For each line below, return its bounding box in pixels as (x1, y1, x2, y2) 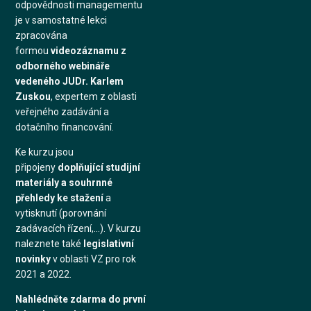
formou (15, 44, 51, 56)
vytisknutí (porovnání (15, 207, 107, 219)
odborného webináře (15, 60, 110, 72)
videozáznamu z (51, 44, 127, 56)
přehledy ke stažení (15, 192, 106, 203)
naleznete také (15, 237, 84, 249)
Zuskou (15, 90, 51, 102)
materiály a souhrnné (15, 176, 113, 188)
